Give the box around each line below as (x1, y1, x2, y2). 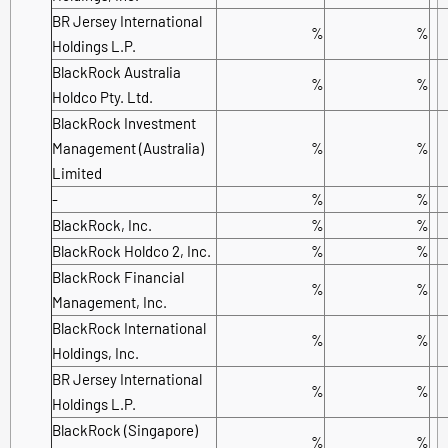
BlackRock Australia (52, 62, 181, 81)
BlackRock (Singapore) (52, 420, 198, 439)
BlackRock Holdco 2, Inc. (52, 241, 211, 260)
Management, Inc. (52, 292, 167, 311)
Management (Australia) (52, 138, 204, 157)
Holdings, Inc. (52, 343, 139, 362)
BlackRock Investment (52, 113, 196, 132)
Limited (52, 163, 102, 182)
